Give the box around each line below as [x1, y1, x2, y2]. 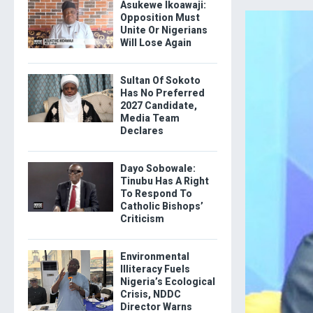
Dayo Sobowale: [119, 163, 196, 174]
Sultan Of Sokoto [119, 75, 201, 86]
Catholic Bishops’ [119, 201, 203, 212]
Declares [119, 125, 163, 136]
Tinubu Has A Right [119, 175, 209, 187]
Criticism [119, 213, 164, 224]
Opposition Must [119, 12, 200, 23]
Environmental [119, 251, 189, 262]
